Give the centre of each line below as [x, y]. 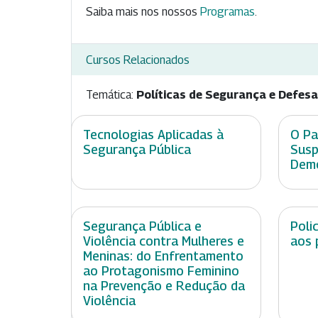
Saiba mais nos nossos [143, 12]
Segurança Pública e [142, 226]
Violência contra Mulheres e [164, 241]
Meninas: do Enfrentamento [163, 256]
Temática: [111, 95]
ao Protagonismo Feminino [161, 271]
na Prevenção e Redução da [164, 286]
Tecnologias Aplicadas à [153, 135]
